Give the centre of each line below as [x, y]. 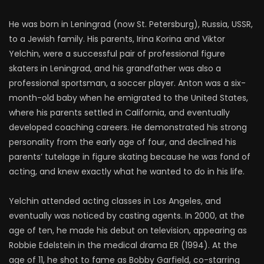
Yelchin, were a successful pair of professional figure [117, 54]
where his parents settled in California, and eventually [119, 113]
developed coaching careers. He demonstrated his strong [128, 127]
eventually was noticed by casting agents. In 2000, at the [127, 216]
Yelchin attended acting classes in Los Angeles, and [115, 201]
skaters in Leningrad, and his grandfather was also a [115, 68]
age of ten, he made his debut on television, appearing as [128, 230]
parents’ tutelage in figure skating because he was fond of [130, 157]
